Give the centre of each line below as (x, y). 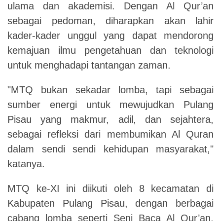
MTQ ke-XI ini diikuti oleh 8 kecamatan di (110, 188)
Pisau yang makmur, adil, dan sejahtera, (110, 119)
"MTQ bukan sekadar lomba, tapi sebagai (110, 90)
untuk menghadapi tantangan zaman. (89, 65)
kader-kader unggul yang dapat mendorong (110, 35)
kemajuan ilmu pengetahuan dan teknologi (110, 50)
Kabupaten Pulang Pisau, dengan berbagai (110, 203)
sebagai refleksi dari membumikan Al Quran (110, 134)
